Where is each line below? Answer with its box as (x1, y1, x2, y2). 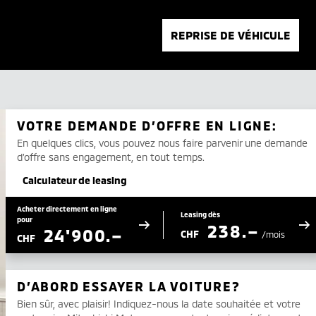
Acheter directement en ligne (17, 205, 117, 213)
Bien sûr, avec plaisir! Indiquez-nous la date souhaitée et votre (17, 298, 300, 310)
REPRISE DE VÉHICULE (171, 28, 291, 42)
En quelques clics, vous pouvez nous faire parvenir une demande (17, 137, 308, 149)
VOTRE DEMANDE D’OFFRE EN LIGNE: (17, 118, 277, 133)
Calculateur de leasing (23, 174, 127, 186)
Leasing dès (181, 210, 220, 219)
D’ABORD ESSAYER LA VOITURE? (17, 279, 241, 294)
